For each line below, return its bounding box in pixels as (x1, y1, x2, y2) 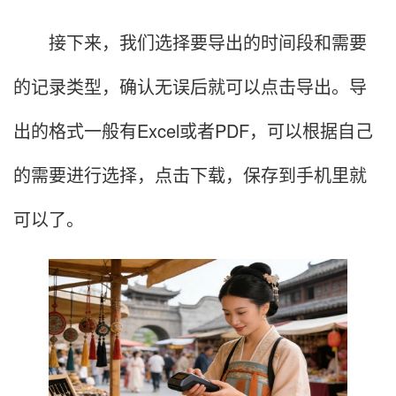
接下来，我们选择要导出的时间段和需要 (13, 29, 367, 56)
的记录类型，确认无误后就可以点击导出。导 (13, 73, 367, 100)
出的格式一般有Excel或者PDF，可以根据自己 (13, 118, 373, 144)
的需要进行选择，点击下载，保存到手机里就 (13, 162, 367, 188)
